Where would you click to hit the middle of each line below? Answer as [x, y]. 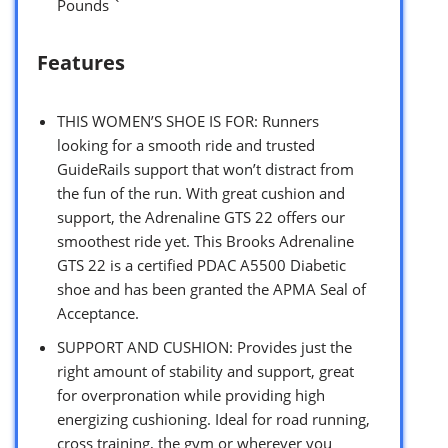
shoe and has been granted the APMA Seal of [211, 288]
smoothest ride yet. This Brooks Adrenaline [205, 240]
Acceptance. [98, 312]
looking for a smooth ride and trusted [186, 144]
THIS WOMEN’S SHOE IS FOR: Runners [188, 120]
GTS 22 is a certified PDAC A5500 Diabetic [201, 264]
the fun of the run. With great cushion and [201, 192]
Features [81, 62]
